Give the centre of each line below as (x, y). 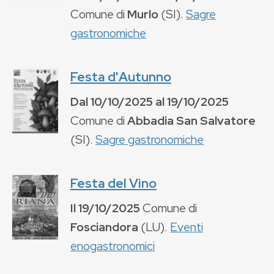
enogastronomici (113, 246)
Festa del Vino (113, 183)
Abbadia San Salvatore (191, 120)
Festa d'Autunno (121, 76)
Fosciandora (104, 227)
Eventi (187, 227)
